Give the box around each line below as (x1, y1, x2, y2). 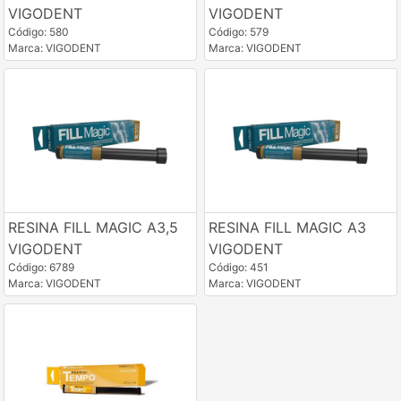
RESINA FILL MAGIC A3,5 (8, 218, 178, 237)
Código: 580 (8, 24, 69, 38)
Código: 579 (208, 24, 269, 38)
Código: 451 (208, 260, 269, 275)
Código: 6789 (8, 260, 74, 275)
